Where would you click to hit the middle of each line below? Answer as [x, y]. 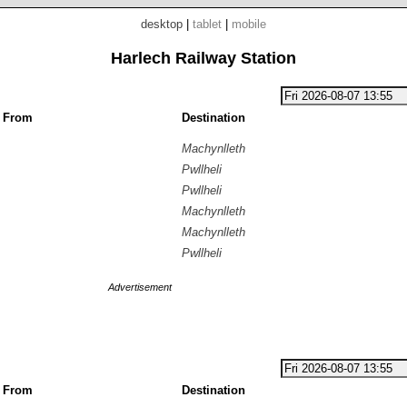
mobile [249, 24]
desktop [162, 24]
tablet [207, 24]
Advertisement [140, 287]
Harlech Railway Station [203, 58]
